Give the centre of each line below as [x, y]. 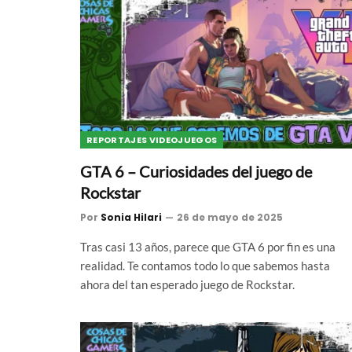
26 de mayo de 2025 [230, 217]
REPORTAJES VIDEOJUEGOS [152, 139]
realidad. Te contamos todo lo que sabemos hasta [205, 265]
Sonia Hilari [131, 217]
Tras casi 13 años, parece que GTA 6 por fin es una [208, 246]
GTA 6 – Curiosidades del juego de [196, 171]
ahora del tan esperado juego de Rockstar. [187, 284]
